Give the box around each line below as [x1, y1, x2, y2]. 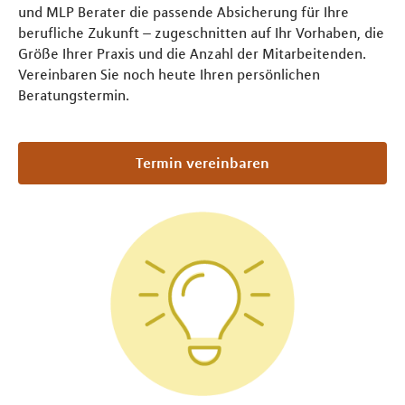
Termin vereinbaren [143, 154, 269, 173]
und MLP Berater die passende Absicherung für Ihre [18, 3, 349, 22]
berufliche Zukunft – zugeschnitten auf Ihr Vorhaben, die [18, 24, 384, 42]
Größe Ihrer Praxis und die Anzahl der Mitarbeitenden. [18, 44, 366, 63]
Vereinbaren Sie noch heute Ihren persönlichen [18, 65, 320, 84]
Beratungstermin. [18, 86, 129, 105]
